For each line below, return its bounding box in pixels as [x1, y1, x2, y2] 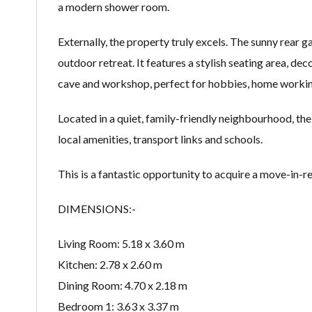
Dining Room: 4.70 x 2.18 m [58, 279, 187, 292]
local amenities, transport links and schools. [58, 132, 263, 146]
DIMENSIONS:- [58, 202, 136, 216]
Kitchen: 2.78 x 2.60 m [58, 258, 162, 272]
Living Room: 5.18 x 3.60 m [58, 237, 185, 251]
